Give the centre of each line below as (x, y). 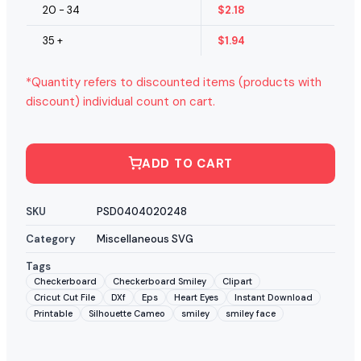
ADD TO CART (187, 163)
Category (51, 239)
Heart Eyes (196, 297)
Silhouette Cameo (127, 313)
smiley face (251, 313)
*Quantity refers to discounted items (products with (174, 82)
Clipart (237, 281)
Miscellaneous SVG (145, 239)
